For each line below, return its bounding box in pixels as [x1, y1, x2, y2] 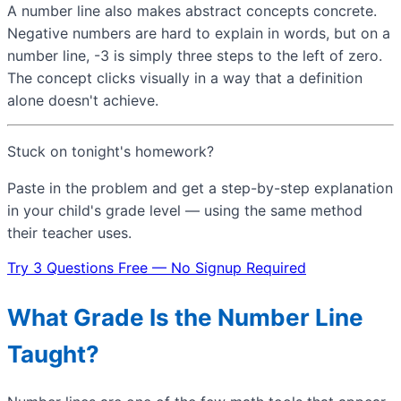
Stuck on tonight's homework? [7, 142, 214, 161]
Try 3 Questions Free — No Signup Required [7, 259, 306, 277]
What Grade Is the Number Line [7, 303, 363, 331]
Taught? [7, 339, 99, 368]
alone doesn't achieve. [7, 91, 158, 110]
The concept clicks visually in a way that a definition [7, 69, 363, 88]
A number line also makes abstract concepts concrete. [7, 2, 377, 21]
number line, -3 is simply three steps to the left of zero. [7, 47, 382, 65]
